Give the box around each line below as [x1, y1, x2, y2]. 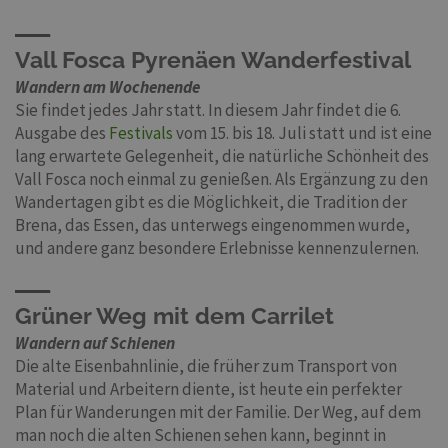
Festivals [109, 122, 173, 145]
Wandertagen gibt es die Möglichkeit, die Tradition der [15, 191, 407, 214]
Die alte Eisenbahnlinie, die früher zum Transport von [15, 355, 397, 378]
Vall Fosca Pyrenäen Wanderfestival [15, 46, 411, 74]
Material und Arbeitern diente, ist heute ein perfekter [15, 378, 402, 401]
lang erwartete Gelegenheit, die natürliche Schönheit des [15, 145, 429, 168]
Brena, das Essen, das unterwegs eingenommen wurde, [15, 214, 410, 237]
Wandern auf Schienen [15, 332, 175, 355]
